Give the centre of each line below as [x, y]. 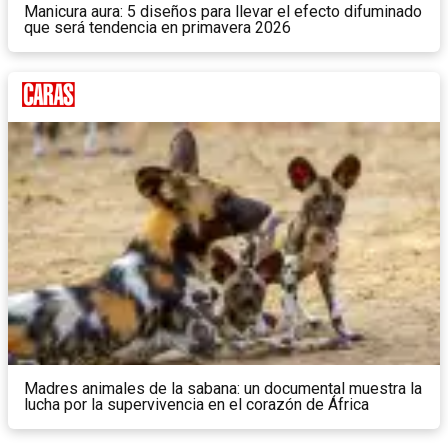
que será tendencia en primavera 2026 [157, 28]
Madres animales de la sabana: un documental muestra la [223, 389]
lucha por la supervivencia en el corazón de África [196, 405]
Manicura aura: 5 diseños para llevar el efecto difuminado [223, 12]
